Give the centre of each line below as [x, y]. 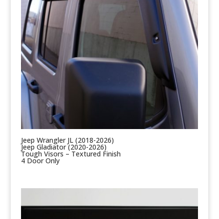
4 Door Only [40, 160]
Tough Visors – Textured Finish [71, 153]
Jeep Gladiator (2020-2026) [64, 147]
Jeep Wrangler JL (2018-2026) [67, 140]
